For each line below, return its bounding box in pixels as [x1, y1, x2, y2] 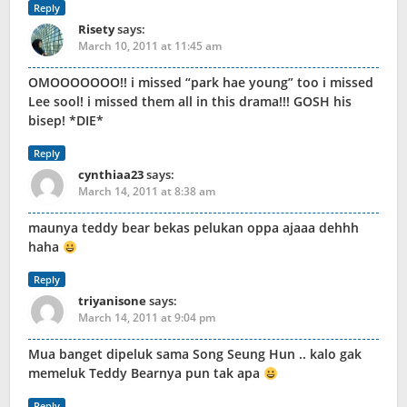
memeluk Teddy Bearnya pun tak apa [28, 364, 263, 382]
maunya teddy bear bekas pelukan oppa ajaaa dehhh [28, 219, 359, 237]
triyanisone [78, 293, 146, 310]
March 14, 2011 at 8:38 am [78, 184, 215, 200]
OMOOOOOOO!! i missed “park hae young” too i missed [28, 74, 373, 92]
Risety [78, 21, 114, 38]
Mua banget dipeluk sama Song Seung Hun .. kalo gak [28, 345, 362, 363]
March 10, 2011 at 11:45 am [78, 38, 222, 55]
